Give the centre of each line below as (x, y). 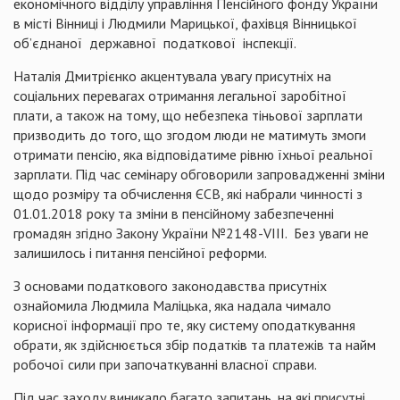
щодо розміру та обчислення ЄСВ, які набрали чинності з (188, 194)
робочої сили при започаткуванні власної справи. (165, 364)
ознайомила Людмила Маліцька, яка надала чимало (172, 305)
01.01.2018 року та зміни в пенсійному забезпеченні (174, 213)
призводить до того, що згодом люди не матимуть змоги (190, 135)
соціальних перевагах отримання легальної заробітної (180, 96)
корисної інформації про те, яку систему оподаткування (184, 325)
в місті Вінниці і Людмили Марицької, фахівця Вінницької (185, 23)
